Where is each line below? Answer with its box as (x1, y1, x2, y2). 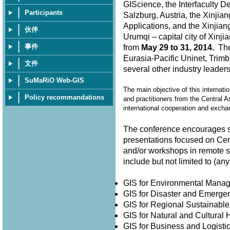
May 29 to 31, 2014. (139, 43, 214, 52)
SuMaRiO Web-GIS (25, 76, 84, 84)
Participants (25, 9, 63, 16)
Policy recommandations (25, 93, 104, 101)
